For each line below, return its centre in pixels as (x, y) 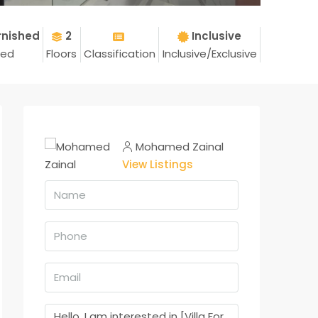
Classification (120, 53)
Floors (62, 53)
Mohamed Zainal (180, 146)
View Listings (158, 164)
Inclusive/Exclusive (209, 53)
